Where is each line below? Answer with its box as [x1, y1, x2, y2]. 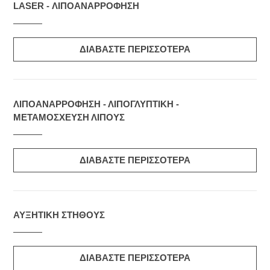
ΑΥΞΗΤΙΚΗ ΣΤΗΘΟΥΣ [13, 210, 105, 220]
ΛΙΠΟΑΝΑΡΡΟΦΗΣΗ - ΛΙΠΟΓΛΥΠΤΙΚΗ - [13, 99, 179, 109]
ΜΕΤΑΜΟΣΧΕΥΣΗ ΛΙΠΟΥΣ [13, 112, 125, 122]
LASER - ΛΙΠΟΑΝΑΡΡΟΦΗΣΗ [13, 1, 139, 11]
